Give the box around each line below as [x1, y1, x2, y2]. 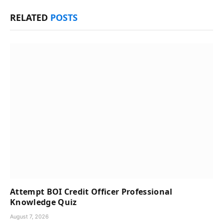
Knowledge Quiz [10, 197, 77, 208]
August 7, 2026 [10, 213, 49, 221]
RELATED [10, 11, 50, 24]
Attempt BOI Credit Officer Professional [10, 186, 173, 198]
